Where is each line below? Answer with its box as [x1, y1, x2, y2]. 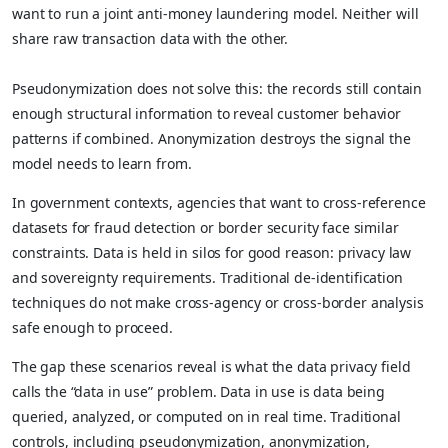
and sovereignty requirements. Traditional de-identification [12, 267, 403, 287]
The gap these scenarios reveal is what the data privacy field [12, 356, 411, 376]
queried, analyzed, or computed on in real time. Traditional [12, 406, 401, 426]
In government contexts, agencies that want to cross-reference [12, 192, 426, 212]
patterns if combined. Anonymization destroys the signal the [12, 128, 411, 148]
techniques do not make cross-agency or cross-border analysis [12, 292, 424, 312]
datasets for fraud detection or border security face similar [12, 217, 399, 237]
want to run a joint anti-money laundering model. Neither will [12, 3, 419, 23]
